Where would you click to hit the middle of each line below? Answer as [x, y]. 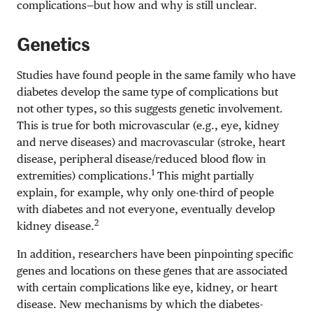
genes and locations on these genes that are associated [152, 270]
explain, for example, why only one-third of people [145, 192]
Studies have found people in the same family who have [156, 75]
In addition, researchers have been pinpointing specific [155, 254]
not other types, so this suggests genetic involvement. [150, 108]
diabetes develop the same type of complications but [147, 92]
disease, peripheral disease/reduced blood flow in [141, 159]
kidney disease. [56, 226]
